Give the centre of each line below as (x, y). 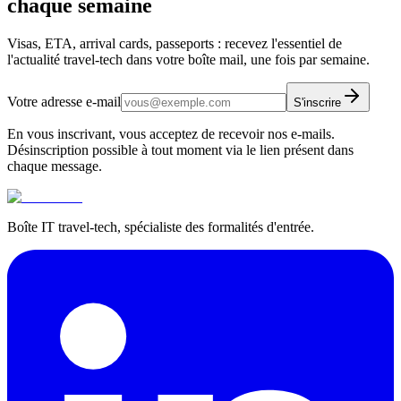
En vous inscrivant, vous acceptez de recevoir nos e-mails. (171, 134)
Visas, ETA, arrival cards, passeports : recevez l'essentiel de (175, 44)
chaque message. (55, 166)
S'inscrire (317, 103)
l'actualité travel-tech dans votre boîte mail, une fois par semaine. (188, 60)
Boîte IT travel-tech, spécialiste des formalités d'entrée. (161, 227)
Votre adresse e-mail (64, 102)
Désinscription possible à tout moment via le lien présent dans (180, 150)
